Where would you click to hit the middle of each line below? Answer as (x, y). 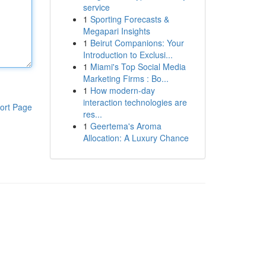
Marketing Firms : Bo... (126, 78)
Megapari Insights (116, 31)
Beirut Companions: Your (137, 43)
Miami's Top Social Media (138, 66)
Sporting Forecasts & (129, 19)
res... (92, 114)
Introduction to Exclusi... (128, 55)
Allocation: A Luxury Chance (136, 138)
